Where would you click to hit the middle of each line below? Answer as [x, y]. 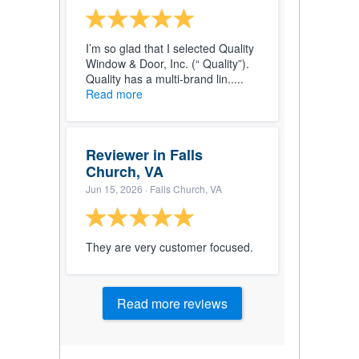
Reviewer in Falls [144, 155]
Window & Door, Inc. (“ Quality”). [167, 63]
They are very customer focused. [169, 247]
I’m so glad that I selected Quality [170, 48]
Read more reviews [172, 303]
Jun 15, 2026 [114, 189]
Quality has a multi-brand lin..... [165, 79]
